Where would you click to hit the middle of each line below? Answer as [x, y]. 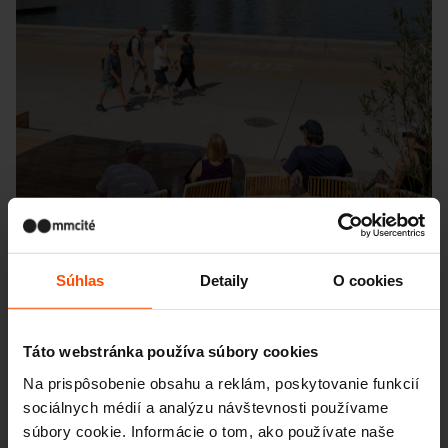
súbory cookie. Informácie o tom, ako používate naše [209, 431]
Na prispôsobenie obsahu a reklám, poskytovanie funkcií [221, 383]
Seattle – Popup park [153, 387]
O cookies [368, 280]
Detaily [224, 280]
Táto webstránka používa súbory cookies [171, 351]
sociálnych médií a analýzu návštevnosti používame [206, 407]
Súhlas [80, 280]
